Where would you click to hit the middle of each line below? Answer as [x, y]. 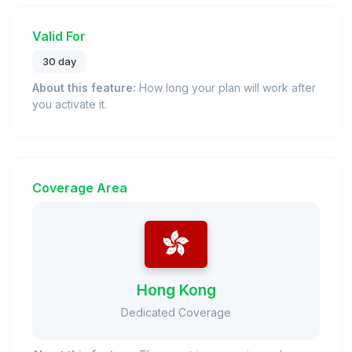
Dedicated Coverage [176, 313]
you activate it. [70, 104]
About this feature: [84, 88]
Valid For [59, 36]
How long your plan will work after [226, 88]
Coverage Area [80, 188]
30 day [59, 62]
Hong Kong [176, 290]
